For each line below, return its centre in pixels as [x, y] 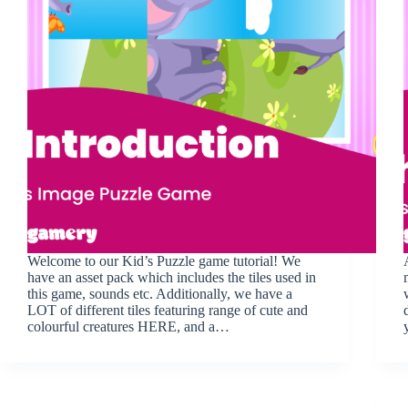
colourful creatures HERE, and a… [128, 326]
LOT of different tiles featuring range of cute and [168, 310]
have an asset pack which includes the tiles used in [172, 277]
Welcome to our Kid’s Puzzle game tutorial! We [164, 260]
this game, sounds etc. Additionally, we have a [160, 293]
